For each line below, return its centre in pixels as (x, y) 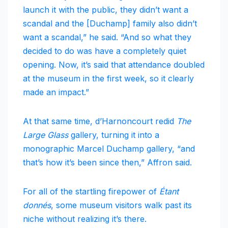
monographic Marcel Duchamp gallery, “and (109, 149)
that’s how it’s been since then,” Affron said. (107, 163)
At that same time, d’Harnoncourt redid (100, 121)
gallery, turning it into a (114, 135)
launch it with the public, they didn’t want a (106, 10)
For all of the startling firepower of (91, 192)
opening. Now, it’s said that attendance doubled (114, 65)
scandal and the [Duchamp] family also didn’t (110, 24)
